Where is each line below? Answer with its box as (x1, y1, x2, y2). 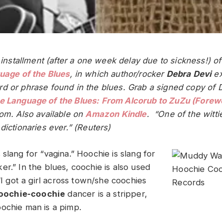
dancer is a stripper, (65, 188, 147, 199)
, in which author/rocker (69, 69, 166, 79)
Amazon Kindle (85, 109, 147, 119)
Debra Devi (166, 69, 212, 79)
